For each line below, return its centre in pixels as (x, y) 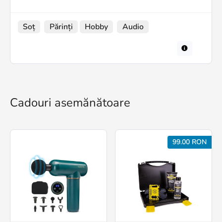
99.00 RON (190, 142)
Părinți (61, 27)
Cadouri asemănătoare (70, 103)
